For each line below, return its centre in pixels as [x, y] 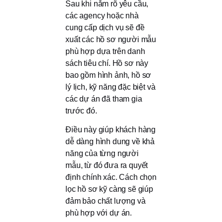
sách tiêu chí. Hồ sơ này [107, 63]
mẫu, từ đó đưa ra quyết [107, 166]
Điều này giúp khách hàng [111, 130]
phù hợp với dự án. [99, 213]
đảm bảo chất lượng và [106, 201]
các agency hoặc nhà [102, 15]
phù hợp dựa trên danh [105, 51]
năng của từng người [102, 154]
